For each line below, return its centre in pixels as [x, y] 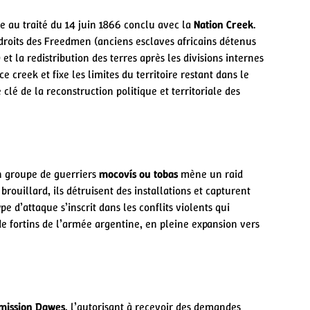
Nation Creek [224, 24]
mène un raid [210, 174]
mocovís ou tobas [138, 174]
